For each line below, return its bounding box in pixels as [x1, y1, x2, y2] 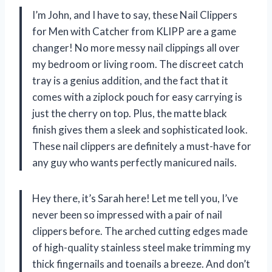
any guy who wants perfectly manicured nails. [32, 155, 237, 169]
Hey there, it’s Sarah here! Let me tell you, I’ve [32, 191, 238, 205]
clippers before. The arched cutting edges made [32, 224, 248, 237]
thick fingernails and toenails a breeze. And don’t [32, 257, 250, 270]
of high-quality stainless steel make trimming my [32, 240, 251, 254]
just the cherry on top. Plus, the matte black [32, 106, 227, 120]
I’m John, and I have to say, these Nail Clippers [32, 8, 237, 21]
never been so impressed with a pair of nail [32, 208, 222, 221]
